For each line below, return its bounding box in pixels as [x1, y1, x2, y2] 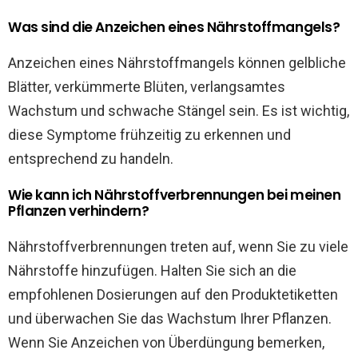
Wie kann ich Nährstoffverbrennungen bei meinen [8, 185, 341, 205]
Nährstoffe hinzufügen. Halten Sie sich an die [8, 261, 296, 279]
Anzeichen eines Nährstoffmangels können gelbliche [8, 54, 346, 71]
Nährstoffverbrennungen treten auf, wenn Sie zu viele [8, 237, 348, 255]
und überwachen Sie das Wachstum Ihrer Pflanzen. [8, 309, 332, 327]
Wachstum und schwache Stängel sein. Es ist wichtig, [8, 101, 349, 119]
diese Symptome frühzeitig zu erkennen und [8, 125, 291, 143]
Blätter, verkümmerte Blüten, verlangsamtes [8, 78, 285, 95]
